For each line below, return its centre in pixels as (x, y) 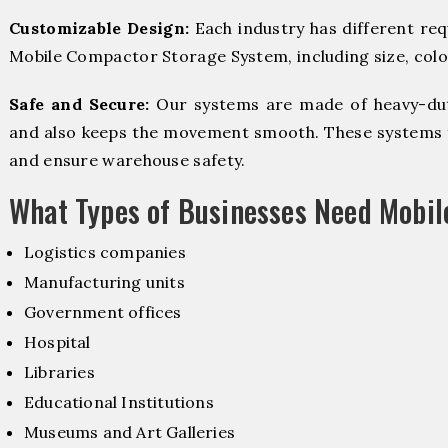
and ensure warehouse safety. (127, 159)
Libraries (59, 371)
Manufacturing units (104, 281)
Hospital (57, 341)
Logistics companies (105, 251)
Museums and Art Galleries (129, 431)
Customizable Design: (99, 28)
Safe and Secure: (79, 103)
